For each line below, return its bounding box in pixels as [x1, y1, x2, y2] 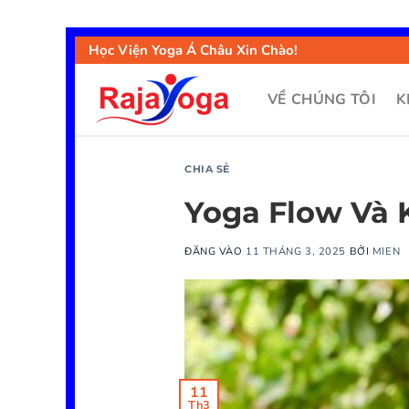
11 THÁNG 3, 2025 [246, 244, 347, 258]
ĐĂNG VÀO [184, 244, 246, 258]
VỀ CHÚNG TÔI [267, 89, 376, 110]
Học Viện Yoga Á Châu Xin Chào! [89, 41, 298, 59]
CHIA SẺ [184, 163, 230, 175]
